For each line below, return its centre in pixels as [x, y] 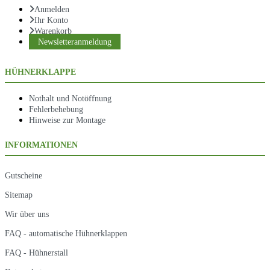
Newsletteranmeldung [75, 41]
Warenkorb [53, 30]
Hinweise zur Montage [67, 120]
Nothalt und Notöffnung [70, 99]
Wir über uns [27, 214]
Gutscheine [24, 176]
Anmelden [52, 9]
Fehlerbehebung [56, 109]
